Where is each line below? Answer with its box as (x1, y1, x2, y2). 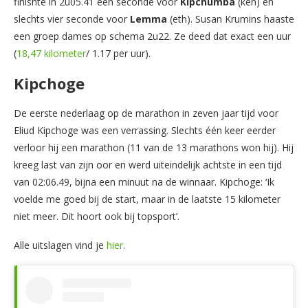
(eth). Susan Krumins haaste (167, 12, 294, 25)
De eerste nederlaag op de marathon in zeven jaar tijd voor (14, 106, 278, 120)
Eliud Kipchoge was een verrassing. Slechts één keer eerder (14, 123, 276, 137)
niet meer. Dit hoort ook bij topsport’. (14, 209, 179, 223)
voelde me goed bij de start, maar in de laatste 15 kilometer (14, 192, 280, 206)
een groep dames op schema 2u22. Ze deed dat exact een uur (14, 29, 291, 43)
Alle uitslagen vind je (14, 238, 107, 252)
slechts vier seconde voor (14, 12, 130, 25)
